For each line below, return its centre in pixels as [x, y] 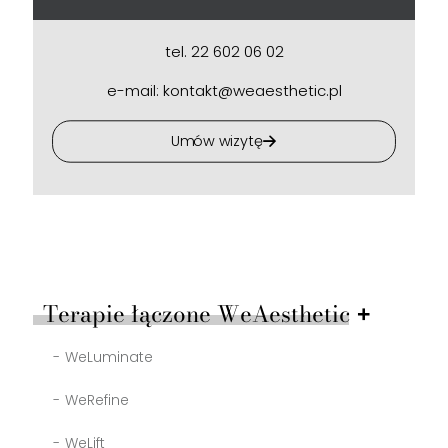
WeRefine [97, 400]
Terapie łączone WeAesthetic [196, 314]
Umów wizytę [216, 141]
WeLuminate [109, 357]
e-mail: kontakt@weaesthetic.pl [224, 90]
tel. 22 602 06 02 [224, 51]
